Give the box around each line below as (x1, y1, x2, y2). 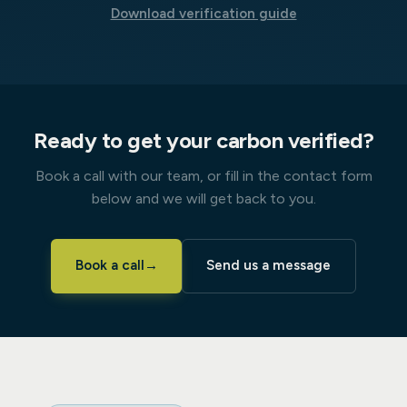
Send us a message (206, 257, 332, 274)
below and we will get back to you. (91, 190, 316, 208)
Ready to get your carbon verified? (33, 126, 374, 154)
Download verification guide (110, 5, 297, 22)
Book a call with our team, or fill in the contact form (35, 167, 372, 185)
